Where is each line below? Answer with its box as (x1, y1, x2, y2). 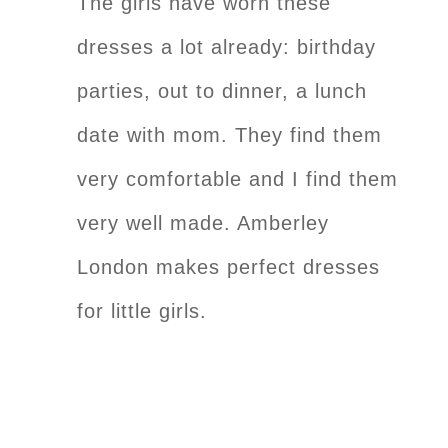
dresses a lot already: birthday (77, 36, 376, 59)
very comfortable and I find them (77, 168, 398, 191)
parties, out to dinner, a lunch (77, 80, 367, 103)
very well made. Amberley (77, 212, 329, 235)
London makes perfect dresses (77, 256, 380, 279)
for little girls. (77, 300, 214, 323)
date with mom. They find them (77, 124, 382, 147)
